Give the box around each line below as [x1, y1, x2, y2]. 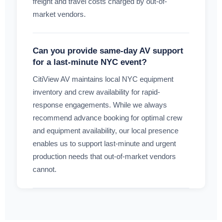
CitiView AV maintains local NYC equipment [33, 75, 173, 84]
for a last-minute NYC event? [33, 57, 147, 67]
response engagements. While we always [33, 101, 167, 110]
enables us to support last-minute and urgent [33, 139, 176, 148]
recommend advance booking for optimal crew [33, 113, 182, 122]
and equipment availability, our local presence [33, 126, 178, 135]
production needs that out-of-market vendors [33, 152, 176, 161]
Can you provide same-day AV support [33, 46, 183, 56]
